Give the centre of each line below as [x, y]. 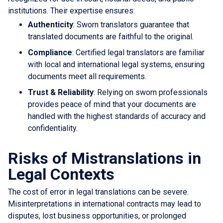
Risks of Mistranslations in [105, 158]
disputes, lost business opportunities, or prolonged [97, 216]
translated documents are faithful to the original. [111, 36]
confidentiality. [53, 128]
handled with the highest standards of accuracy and [117, 116]
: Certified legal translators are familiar [138, 52]
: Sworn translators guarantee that [131, 24]
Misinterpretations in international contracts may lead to [105, 204]
